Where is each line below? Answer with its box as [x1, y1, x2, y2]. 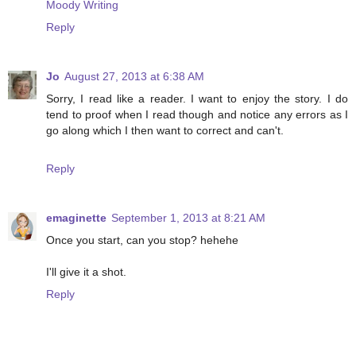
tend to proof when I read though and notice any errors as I [46, 107, 348, 121]
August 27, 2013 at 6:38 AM [64, 69, 204, 83]
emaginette [46, 211, 106, 224]
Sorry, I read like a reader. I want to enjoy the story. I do [46, 91, 348, 105]
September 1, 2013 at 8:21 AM [111, 211, 265, 224]
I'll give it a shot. [46, 265, 126, 278]
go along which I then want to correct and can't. [46, 123, 284, 137]
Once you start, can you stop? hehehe [46, 233, 238, 246]
